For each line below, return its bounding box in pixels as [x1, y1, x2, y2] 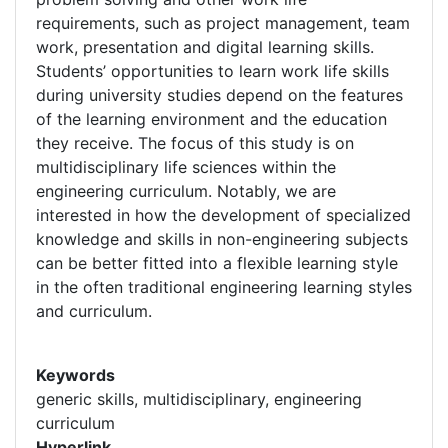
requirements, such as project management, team [36, 13, 410, 33]
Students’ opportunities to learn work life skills [36, 61, 389, 81]
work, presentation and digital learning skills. [36, 37, 374, 57]
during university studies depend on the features [36, 85, 403, 105]
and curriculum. [36, 301, 152, 321]
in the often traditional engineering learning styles [36, 277, 412, 297]
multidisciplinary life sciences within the [36, 157, 336, 177]
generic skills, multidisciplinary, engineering [36, 389, 362, 409]
